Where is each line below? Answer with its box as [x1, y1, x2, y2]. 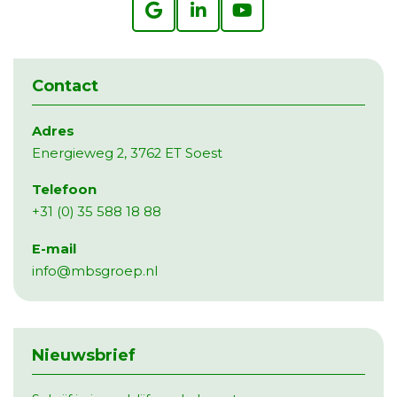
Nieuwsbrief [31, 345, 136, 365]
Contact [31, 76, 98, 97]
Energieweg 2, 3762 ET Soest [31, 144, 222, 161]
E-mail [31, 240, 76, 257]
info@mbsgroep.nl [31, 262, 158, 279]
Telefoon [31, 182, 97, 198]
